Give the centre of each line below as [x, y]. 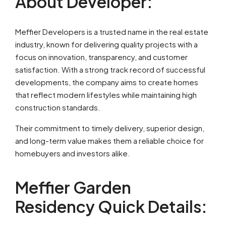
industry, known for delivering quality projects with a [106, 44]
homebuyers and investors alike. [73, 153]
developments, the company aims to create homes [107, 82]
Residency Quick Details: [111, 206]
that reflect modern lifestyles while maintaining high [106, 95]
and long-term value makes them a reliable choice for [109, 140]
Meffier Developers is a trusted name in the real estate [112, 32]
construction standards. [58, 107]
